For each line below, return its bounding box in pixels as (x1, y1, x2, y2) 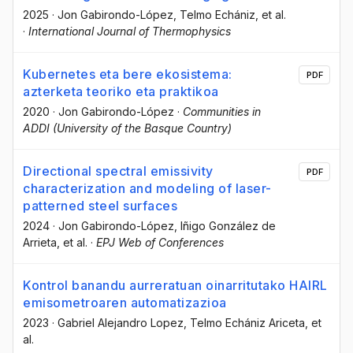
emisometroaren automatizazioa (23, 295, 227, 311)
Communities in (183, 105, 261, 119)
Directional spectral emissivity (23, 163, 214, 180)
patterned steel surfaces (23, 198, 177, 214)
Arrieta (23, 236, 57, 250)
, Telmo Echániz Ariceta (184, 316, 305, 330)
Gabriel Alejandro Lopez (58, 316, 184, 330)
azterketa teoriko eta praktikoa (23, 84, 219, 100)
